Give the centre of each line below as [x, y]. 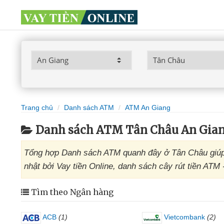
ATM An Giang [148, 107]
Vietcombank [183, 217]
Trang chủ [37, 107]
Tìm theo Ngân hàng [71, 192]
